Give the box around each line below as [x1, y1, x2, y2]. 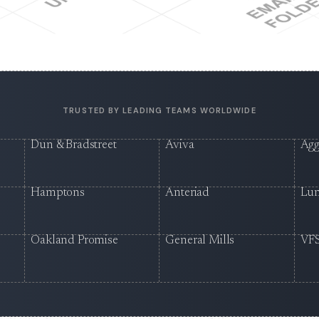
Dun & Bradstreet [31, 140, 117, 152]
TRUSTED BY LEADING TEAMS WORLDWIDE [63, 105, 256, 116]
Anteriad [165, 187, 210, 200]
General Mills [165, 235, 235, 248]
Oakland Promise [31, 235, 118, 248]
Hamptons [31, 187, 85, 200]
